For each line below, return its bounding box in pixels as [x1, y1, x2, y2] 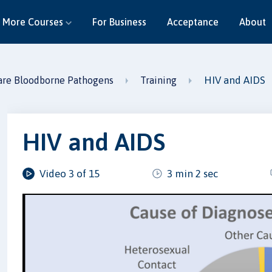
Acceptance [166, 16, 219, 27]
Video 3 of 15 [39, 167, 100, 180]
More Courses [2, 16, 66, 27]
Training [140, 75, 177, 86]
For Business [92, 16, 146, 27]
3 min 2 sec [166, 167, 218, 180]
